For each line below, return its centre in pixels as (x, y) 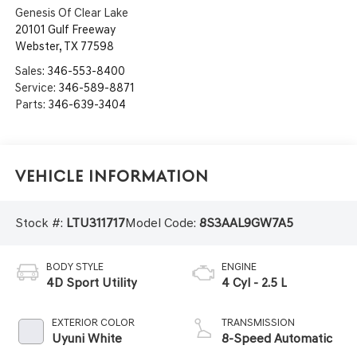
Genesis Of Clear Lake (71, 12)
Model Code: (162, 222)
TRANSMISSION (258, 323)
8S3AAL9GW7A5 (246, 222)
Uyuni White (86, 339)
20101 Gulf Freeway (65, 29)
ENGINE (239, 267)
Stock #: (40, 222)
